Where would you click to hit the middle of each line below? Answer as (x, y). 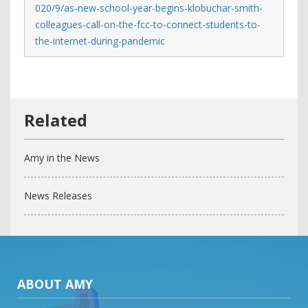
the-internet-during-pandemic (100, 41)
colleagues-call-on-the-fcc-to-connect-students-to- (148, 24)
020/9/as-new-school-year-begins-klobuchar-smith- (149, 8)
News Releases (58, 196)
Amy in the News (62, 158)
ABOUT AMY (55, 284)
